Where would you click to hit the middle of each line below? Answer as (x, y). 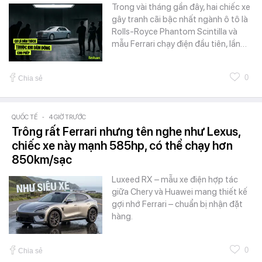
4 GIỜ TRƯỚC (68, 117)
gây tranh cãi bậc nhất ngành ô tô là (180, 19)
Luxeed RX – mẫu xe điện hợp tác (175, 179)
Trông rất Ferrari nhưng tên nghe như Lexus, (126, 131)
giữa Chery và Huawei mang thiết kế (180, 192)
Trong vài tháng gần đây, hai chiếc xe (181, 7)
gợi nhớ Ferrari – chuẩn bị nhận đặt (177, 204)
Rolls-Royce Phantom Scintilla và (175, 31)
